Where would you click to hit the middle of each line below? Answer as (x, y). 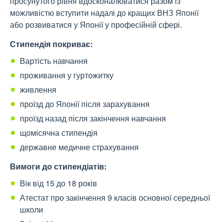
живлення (38, 90)
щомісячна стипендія (59, 133)
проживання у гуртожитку (67, 75)
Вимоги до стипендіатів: (58, 166)
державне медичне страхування (79, 147)
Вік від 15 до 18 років (58, 183)
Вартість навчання (54, 61)
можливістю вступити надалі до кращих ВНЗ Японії (104, 13)
